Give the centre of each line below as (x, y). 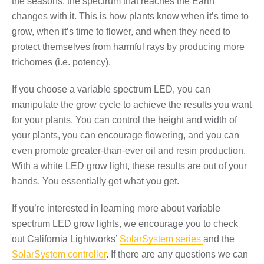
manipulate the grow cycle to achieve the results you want (132, 104)
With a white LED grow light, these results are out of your (129, 166)
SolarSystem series (161, 239)
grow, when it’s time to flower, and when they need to (121, 31)
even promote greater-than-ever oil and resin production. (129, 150)
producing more (212, 47)
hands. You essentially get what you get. (95, 181)
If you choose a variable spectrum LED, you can (111, 89)
